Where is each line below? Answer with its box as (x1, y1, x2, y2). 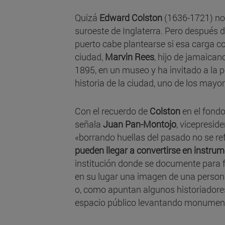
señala (75, 118, 103, 131)
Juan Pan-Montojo (103, 118, 176, 131)
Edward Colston (99, 12, 162, 24)
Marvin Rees (105, 51, 154, 63)
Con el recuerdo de (75, 105, 150, 118)
